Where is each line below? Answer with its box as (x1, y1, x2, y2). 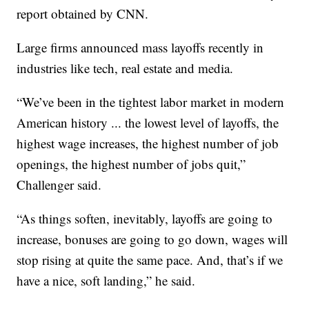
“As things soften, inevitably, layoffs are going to (17, 210, 273, 228)
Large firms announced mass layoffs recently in (17, 39, 264, 57)
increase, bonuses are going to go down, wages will (17, 230, 288, 248)
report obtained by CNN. (17, 5, 149, 23)
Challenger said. (17, 176, 102, 194)
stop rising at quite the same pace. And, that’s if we (17, 251, 283, 269)
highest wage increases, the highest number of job (17, 134, 279, 152)
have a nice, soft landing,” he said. (17, 272, 196, 290)
